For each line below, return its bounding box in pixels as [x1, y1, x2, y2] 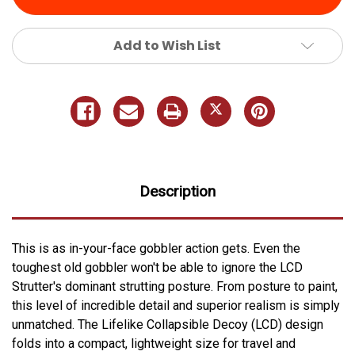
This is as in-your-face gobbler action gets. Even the [12, 240, 300, 256]
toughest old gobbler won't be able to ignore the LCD [12, 259, 303, 275]
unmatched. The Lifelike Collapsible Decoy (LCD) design [12, 316, 323, 332]
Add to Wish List [113, 36, 221, 55]
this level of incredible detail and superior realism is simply [12, 297, 340, 313]
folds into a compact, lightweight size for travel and [12, 335, 296, 351]
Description [139, 181, 216, 200]
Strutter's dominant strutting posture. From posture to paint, [12, 278, 338, 294]
